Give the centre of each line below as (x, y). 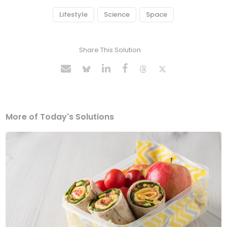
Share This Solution (110, 50)
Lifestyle (73, 15)
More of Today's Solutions (60, 117)
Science (117, 15)
